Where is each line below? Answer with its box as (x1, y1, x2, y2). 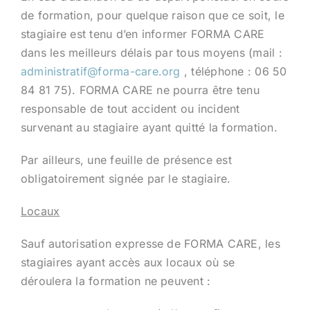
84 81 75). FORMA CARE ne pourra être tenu (20, 82, 259, 97)
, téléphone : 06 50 (180, 64, 287, 78)
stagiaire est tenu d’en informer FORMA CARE (20, 26, 265, 41)
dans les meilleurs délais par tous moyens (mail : (20, 45, 282, 60)
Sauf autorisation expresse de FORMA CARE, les (20, 236, 280, 250)
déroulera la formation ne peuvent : (20, 273, 211, 288)
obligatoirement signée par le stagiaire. (20, 171, 231, 185)
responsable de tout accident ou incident (20, 101, 240, 116)
